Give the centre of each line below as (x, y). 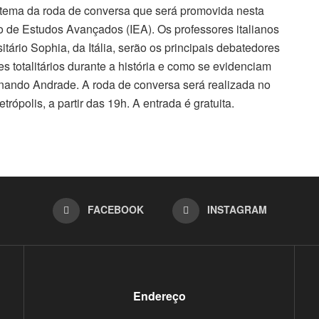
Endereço (159, 296)
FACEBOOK (115, 209)
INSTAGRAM (237, 209)
